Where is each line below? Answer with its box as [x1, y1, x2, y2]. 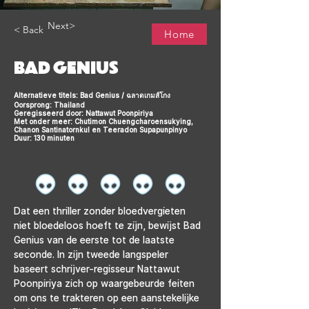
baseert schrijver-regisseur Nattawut [14, 263, 183, 275]
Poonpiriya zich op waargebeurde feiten [14, 277, 197, 289]
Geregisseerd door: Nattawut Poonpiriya [14, 108, 153, 117]
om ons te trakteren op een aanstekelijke [14, 292, 202, 303]
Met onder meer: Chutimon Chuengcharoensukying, [14, 117, 193, 126]
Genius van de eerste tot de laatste [14, 234, 177, 246]
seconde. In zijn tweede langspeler [14, 248, 171, 260]
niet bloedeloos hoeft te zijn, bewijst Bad [14, 219, 203, 231]
